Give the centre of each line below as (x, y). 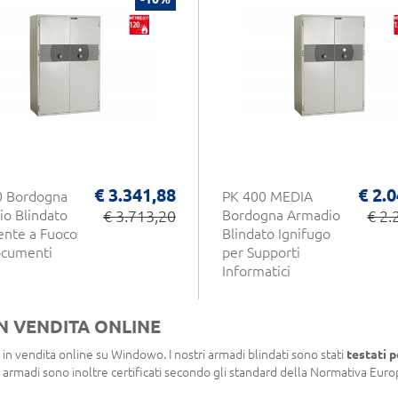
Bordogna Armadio (281, 215)
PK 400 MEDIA (267, 196)
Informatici (256, 271)
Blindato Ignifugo (276, 233)
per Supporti (261, 252)
